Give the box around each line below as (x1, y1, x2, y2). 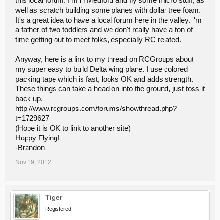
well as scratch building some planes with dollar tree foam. (15, 6, 201, 14)
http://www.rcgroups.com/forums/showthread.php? (15, 105, 177, 112)
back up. (15, 95, 43, 103)
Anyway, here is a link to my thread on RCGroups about (15, 55, 193, 63)
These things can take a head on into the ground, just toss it (15, 85, 205, 93)
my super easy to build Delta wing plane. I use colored (15, 65, 188, 73)
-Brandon (15, 144, 45, 152)
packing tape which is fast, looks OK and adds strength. (15, 75, 193, 83)
